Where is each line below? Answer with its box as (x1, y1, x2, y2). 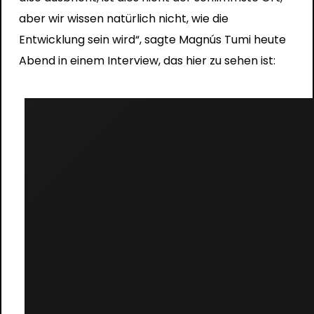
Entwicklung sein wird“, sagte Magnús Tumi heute (18, 31, 286, 48)
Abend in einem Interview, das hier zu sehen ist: (18, 52, 275, 69)
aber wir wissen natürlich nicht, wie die (18, 10, 228, 27)
